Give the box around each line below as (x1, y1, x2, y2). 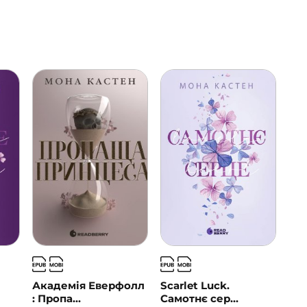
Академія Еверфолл (32, 279, 145, 293)
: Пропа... (32, 292, 82, 306)
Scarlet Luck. (160, 279, 230, 293)
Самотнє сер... (160, 292, 238, 306)
